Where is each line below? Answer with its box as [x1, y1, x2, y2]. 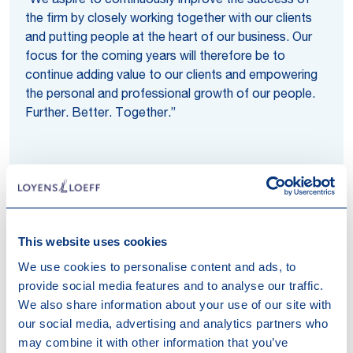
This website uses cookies [18, 234, 168, 248]
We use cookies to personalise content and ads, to [18, 259, 296, 273]
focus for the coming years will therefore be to [25, 51, 285, 64]
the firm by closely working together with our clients [25, 13, 312, 26]
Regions [25, 252, 115, 276]
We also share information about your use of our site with [18, 297, 332, 310]
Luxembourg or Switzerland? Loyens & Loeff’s [25, 327, 285, 340]
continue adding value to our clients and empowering [25, 70, 318, 83]
